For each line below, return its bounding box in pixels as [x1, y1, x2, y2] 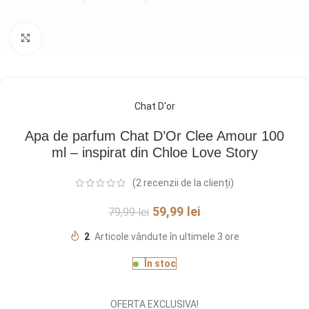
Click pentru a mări [41, 32, 121, 43]
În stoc [144, 258, 176, 270]
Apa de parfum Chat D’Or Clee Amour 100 [25, 128, 284, 143]
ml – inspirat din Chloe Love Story [51, 145, 258, 160]
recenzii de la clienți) [141, 177, 234, 189]
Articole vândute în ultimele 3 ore [94, 231, 239, 243]
